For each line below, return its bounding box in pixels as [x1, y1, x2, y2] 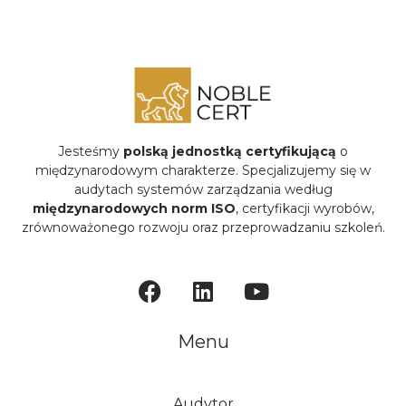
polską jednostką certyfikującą [123, 143, 336, 160]
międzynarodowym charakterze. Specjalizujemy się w [35, 162, 371, 179]
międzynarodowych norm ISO [32, 200, 236, 217]
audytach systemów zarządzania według [73, 181, 333, 198]
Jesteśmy [58, 143, 123, 160]
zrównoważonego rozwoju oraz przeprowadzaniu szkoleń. [21, 219, 385, 237]
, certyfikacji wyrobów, [235, 200, 374, 217]
